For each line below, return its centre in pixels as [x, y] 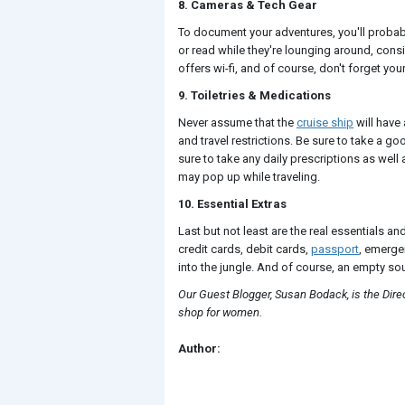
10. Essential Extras [232, 204]
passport [335, 249]
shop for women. [220, 312]
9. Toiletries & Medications [254, 95]
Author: [199, 348]
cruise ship [325, 122]
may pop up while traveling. [249, 177]
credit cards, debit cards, [245, 249]
